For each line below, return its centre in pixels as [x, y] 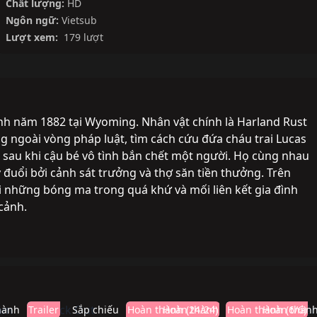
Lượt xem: [32, 37]
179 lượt [82, 37]
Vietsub [79, 20]
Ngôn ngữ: [32, 20]
